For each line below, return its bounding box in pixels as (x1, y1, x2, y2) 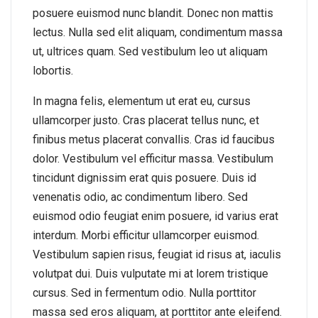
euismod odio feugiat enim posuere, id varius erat (33, 209, 278, 223)
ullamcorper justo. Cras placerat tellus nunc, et (33, 113, 259, 127)
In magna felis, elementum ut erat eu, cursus (33, 94, 251, 108)
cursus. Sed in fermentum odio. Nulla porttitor (33, 285, 256, 300)
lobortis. (33, 63, 73, 77)
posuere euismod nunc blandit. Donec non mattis (33, 6, 273, 20)
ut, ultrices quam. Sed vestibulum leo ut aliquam (33, 44, 268, 58)
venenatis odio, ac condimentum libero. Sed (33, 190, 248, 204)
